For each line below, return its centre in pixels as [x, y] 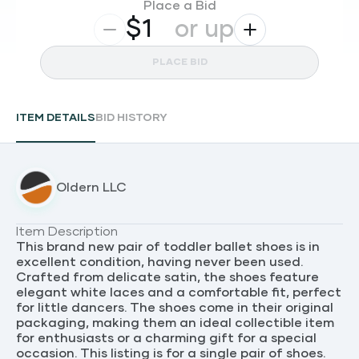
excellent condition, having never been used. [159, 262]
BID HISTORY [131, 118]
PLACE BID [179, 63]
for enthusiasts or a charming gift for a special [166, 338]
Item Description [67, 232]
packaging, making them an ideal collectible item [175, 323]
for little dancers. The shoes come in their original [175, 308]
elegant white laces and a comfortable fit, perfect [179, 292]
